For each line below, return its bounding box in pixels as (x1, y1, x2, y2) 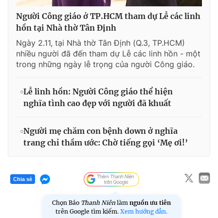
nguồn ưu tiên (129, 199, 171, 206)
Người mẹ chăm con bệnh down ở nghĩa (23, 126, 178, 136)
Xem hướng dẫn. (120, 207, 167, 215)
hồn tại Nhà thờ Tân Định (16, 22, 116, 33)
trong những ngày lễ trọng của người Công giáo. (16, 59, 195, 69)
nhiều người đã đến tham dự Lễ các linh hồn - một (16, 48, 200, 58)
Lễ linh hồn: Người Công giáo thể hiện (23, 86, 173, 96)
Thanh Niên (81, 199, 115, 206)
